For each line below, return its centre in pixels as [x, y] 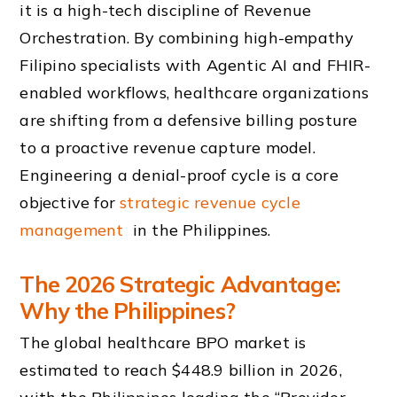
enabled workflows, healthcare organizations [195, 92]
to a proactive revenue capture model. [167, 147]
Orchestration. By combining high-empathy [187, 37]
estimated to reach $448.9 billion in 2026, [181, 370]
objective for [70, 202]
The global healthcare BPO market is [163, 343]
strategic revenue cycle [210, 202]
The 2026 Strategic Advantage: [180, 284]
